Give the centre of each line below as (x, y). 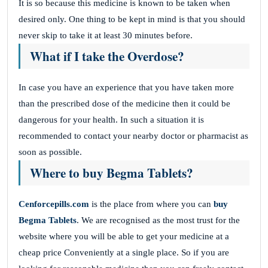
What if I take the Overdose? (107, 56)
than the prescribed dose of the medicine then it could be (124, 103)
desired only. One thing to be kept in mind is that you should (132, 19)
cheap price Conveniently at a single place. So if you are (124, 252)
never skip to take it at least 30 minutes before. (106, 35)
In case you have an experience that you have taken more (126, 87)
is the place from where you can (151, 204)
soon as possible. (50, 152)
